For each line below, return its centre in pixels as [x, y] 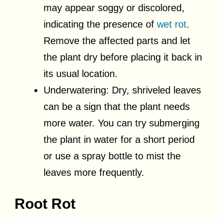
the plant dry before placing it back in [123, 57]
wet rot [172, 24]
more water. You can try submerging [122, 123]
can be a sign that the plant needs [117, 107]
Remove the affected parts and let [117, 41]
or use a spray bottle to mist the [112, 156]
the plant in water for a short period [119, 140]
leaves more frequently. [94, 173]
